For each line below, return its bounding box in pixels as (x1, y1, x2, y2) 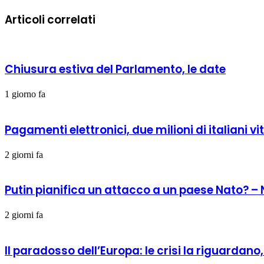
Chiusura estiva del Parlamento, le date (5, 61, 226, 78)
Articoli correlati (5, 12, 95, 28)
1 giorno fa (5, 89, 45, 100)
